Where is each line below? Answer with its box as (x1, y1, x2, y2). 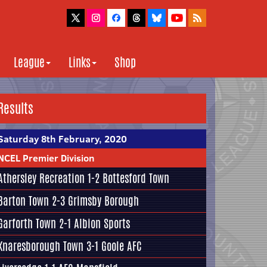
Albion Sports (74, 215, 130, 232)
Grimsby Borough (68, 193, 139, 209)
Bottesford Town (103, 170, 169, 187)
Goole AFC (101, 238, 142, 254)
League (14, 54, 45, 71)
